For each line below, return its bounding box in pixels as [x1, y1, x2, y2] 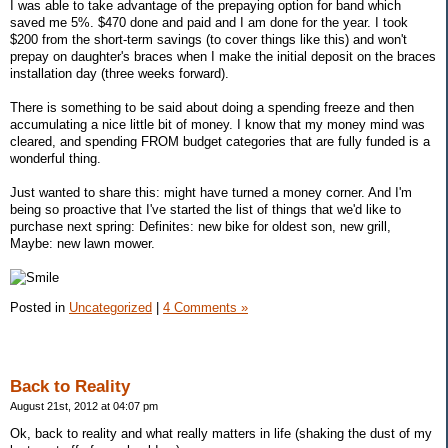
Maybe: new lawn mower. [10, 236, 155, 252]
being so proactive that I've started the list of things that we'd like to [10, 202, 401, 218]
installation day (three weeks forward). [10, 66, 229, 82]
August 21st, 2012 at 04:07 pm [10, 399, 158, 412]
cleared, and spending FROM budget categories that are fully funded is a [10, 134, 430, 150]
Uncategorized [69, 300, 152, 316]
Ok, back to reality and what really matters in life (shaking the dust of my [10, 425, 432, 441]
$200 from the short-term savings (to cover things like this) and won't [10, 32, 407, 48]
